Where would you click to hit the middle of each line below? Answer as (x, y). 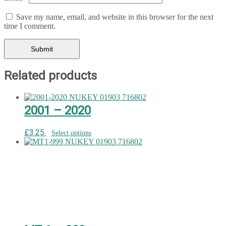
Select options (71, 133)
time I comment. (30, 26)
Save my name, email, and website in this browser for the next (115, 17)
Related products (50, 76)
